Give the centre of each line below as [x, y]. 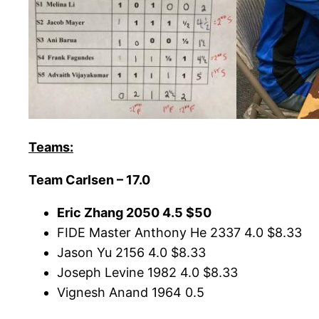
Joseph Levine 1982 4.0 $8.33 [147, 273]
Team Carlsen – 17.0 [89, 180]
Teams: [51, 147]
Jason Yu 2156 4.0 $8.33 [131, 253]
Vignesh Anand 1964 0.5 [131, 293]
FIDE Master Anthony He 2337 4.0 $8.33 [179, 233]
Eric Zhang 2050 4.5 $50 [134, 213]
